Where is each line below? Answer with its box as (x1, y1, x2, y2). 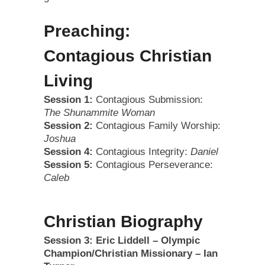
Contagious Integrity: (92, 146, 190, 158)
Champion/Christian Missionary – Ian (43, 248, 218, 260)
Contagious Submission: (92, 94, 203, 106)
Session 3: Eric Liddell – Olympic (43, 235, 200, 247)
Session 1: (43, 94, 93, 106)
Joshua (43, 133, 76, 145)
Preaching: (43, 22, 130, 41)
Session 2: (43, 120, 93, 132)
